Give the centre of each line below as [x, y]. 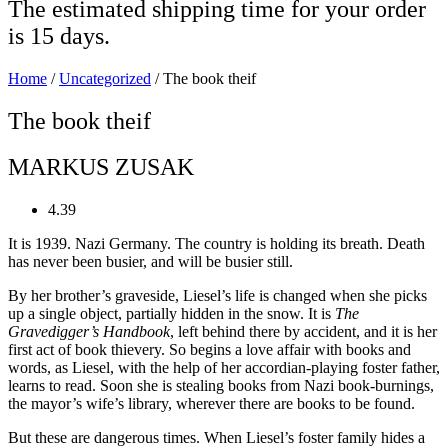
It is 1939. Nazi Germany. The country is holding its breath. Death [216, 244]
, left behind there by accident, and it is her [303, 332]
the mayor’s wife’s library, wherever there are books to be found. [211, 404]
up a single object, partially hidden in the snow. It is [171, 314]
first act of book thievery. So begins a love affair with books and [209, 350]
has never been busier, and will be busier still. [150, 262]
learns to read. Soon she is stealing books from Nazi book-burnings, [221, 386]
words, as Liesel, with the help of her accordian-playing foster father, [224, 368]
